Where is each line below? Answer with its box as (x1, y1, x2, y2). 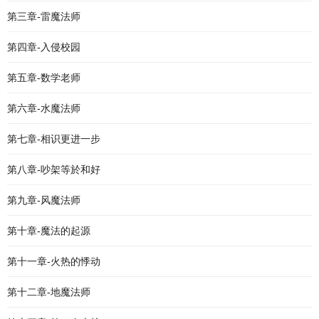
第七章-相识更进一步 (7, 133, 100, 145)
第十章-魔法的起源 (7, 225, 90, 236)
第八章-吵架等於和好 (7, 164, 100, 175)
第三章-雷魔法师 (7, 11, 80, 22)
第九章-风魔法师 (7, 194, 80, 206)
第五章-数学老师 (7, 72, 80, 83)
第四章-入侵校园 (7, 41, 80, 53)
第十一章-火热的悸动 (7, 256, 100, 267)
